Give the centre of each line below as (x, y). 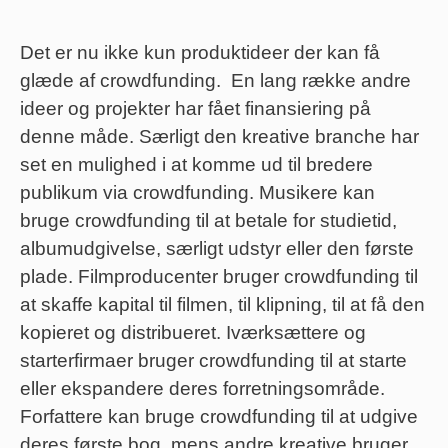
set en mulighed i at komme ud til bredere (196, 165)
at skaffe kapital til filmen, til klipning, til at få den (222, 305)
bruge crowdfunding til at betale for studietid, (211, 221)
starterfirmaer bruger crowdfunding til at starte (213, 361)
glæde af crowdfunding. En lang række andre (215, 81)
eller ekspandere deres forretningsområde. (202, 389)
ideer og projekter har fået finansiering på (195, 109)
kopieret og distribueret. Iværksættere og (193, 333)
